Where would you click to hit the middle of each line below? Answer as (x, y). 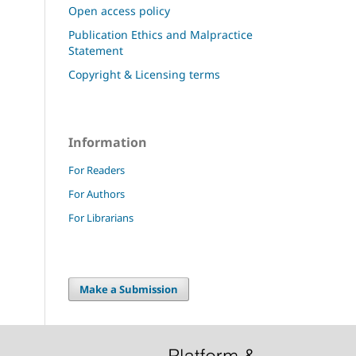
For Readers (97, 170)
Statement (96, 50)
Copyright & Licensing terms (144, 74)
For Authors (97, 193)
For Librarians (101, 217)
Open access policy (119, 10)
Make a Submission (129, 289)
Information (108, 142)
